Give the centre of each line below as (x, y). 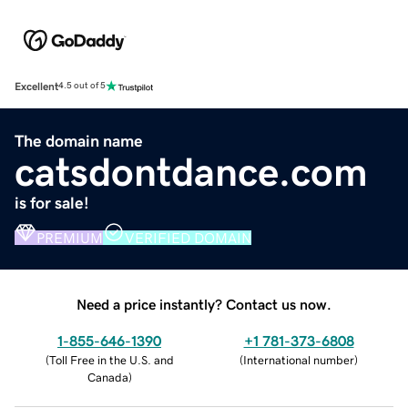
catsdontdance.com (191, 172)
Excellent (36, 86)
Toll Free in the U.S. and (111, 360)
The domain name (79, 141)
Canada (107, 377)
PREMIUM (70, 237)
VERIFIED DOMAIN (188, 237)
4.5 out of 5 (82, 86)
